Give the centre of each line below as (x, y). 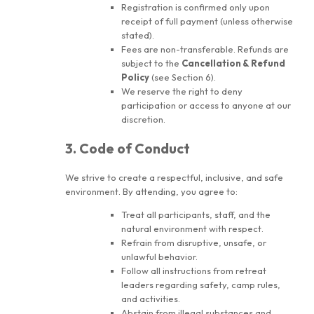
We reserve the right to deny (182, 91)
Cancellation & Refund (233, 63)
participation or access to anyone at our (206, 105)
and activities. (151, 298)
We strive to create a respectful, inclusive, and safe (174, 177)
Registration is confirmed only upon (196, 7)
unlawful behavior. (159, 256)
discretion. (143, 120)
